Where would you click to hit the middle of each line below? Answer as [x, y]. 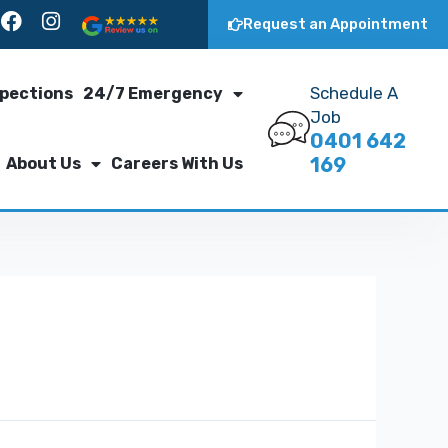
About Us [44, 163]
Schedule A [354, 93]
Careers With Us [177, 163]
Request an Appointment [335, 24]
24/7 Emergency [153, 93]
